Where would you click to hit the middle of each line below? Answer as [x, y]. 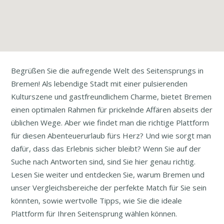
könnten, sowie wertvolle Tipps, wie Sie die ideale [97, 200]
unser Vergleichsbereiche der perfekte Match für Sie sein [109, 187]
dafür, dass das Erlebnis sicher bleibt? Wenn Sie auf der [106, 148]
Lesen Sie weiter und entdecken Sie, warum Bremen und [108, 174]
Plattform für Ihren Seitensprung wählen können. [94, 213]
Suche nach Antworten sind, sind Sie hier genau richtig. [103, 161]
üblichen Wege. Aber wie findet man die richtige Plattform [110, 122]
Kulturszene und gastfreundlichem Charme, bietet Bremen [111, 96]
